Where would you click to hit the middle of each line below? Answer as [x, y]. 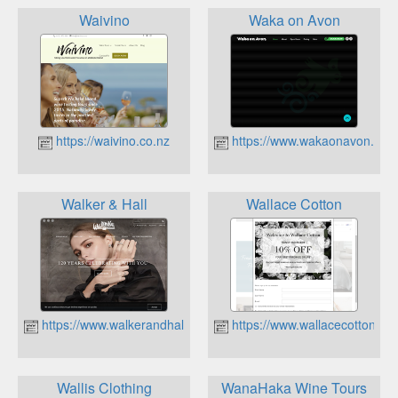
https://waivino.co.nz [111, 141]
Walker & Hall [104, 203]
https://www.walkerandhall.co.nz [129, 325]
